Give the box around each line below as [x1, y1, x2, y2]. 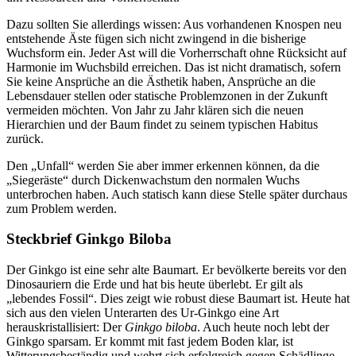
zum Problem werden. [6, 201, 117, 215]
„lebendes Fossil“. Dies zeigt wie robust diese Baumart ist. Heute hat [6, 292, 350, 305]
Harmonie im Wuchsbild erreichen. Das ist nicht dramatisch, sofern [6, 60, 341, 74]
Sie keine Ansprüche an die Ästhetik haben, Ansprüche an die [6, 74, 315, 88]
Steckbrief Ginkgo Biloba [6, 230, 172, 248]
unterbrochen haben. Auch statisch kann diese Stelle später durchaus [6, 187, 347, 201]
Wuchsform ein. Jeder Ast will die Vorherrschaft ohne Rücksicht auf [6, 45, 346, 60]
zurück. [6, 131, 44, 145]
